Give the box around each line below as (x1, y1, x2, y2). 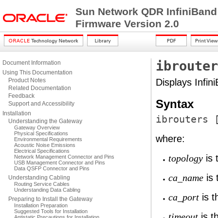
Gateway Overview (14, 125, 60, 130)
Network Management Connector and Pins (14, 154, 114, 160)
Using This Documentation (2, 69, 73, 76)
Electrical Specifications (14, 148, 70, 154)
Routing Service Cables (14, 181, 70, 187)
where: (156, 133, 185, 144)
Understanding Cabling (8, 174, 70, 181)
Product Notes (8, 77, 46, 84)
